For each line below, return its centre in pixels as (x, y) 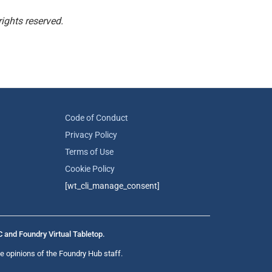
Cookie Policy (90, 169)
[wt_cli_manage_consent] (112, 186)
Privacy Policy (91, 135)
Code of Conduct (96, 118)
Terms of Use (89, 152)
